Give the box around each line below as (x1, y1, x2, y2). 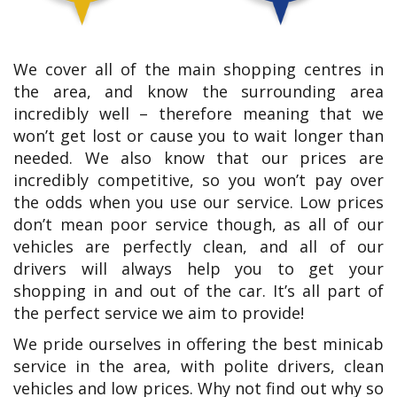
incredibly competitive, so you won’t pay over (13, 168, 384, 191)
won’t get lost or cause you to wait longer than (13, 124, 384, 146)
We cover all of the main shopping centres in (13, 58, 384, 80)
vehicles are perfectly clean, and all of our (13, 235, 384, 257)
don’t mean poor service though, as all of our (13, 213, 384, 235)
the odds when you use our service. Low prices (13, 191, 384, 213)
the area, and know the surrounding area (13, 80, 384, 102)
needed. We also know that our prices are (13, 146, 384, 168)
